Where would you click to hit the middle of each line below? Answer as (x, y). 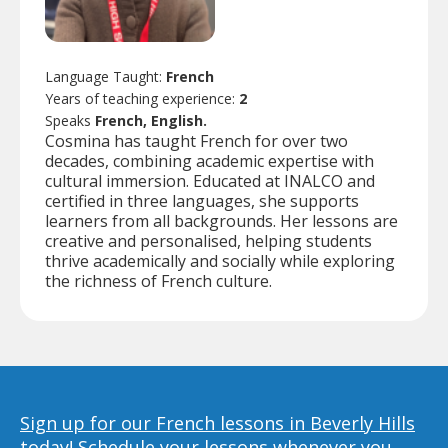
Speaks (70, 120)
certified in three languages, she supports (202, 200)
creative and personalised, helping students (208, 240)
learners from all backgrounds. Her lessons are (221, 220)
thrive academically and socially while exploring (220, 260)
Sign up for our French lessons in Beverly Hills (217, 422)
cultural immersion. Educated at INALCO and (210, 180)
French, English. (151, 120)
